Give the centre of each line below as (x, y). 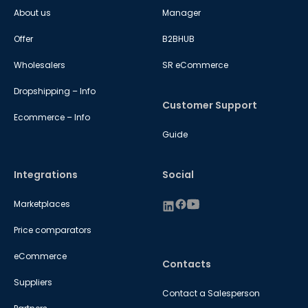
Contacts (187, 264)
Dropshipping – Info (55, 91)
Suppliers (33, 283)
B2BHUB (178, 39)
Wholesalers (40, 65)
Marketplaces (42, 204)
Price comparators (53, 230)
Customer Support (210, 106)
